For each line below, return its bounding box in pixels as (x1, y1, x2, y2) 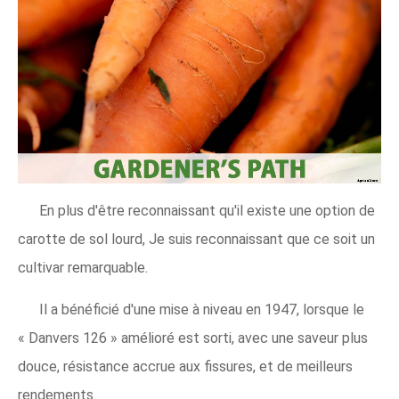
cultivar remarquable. (18, 259, 148, 276)
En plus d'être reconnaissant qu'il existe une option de (39, 202, 375, 219)
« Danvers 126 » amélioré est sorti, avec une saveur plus (18, 330, 368, 346)
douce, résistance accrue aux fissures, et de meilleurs (18, 358, 353, 375)
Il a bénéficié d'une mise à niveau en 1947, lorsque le (39, 301, 364, 318)
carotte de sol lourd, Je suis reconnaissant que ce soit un (18, 231, 375, 248)
